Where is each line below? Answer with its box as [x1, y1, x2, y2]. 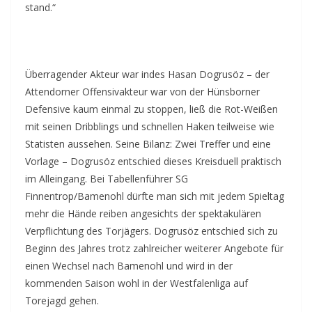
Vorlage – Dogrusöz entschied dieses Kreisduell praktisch [25, 154, 281, 168]
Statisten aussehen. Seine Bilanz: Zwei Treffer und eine [25, 136, 271, 150]
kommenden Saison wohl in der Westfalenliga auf [25, 276, 248, 290]
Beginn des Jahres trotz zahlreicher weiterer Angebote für [25, 241, 283, 255]
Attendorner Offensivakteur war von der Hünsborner [25, 84, 260, 98]
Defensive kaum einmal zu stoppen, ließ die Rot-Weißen [25, 102, 278, 116]
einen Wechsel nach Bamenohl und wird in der [25, 258, 233, 272]
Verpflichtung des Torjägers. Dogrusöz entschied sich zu [25, 224, 278, 237]
